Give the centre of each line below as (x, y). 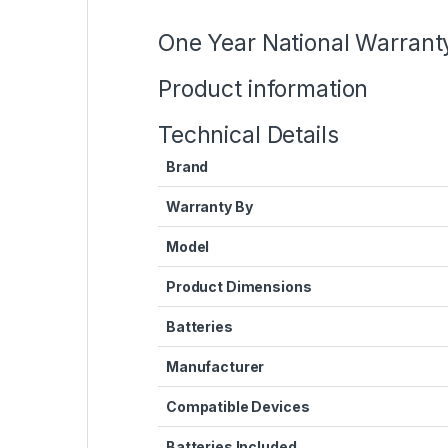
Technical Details (248, 134)
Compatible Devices (238, 406)
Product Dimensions (239, 286)
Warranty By (209, 206)
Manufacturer (215, 366)
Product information (263, 88)
